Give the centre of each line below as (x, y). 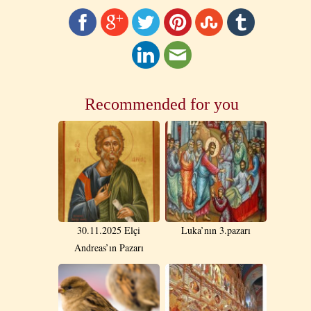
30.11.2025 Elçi (109, 230)
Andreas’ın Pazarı (109, 247)
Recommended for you (162, 104)
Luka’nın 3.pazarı (216, 230)
